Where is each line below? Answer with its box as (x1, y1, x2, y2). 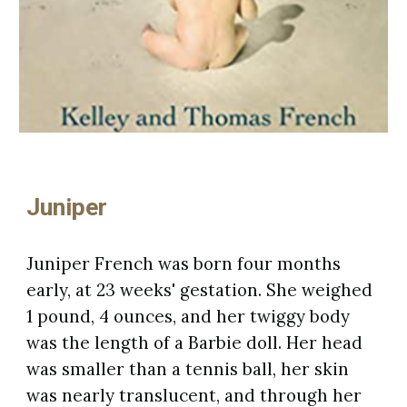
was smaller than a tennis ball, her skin (26, 358, 350, 381)
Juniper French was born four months (26, 253, 342, 275)
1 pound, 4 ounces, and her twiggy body (26, 305, 351, 328)
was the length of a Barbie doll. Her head (26, 332, 363, 354)
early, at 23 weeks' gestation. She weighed (26, 279, 373, 302)
